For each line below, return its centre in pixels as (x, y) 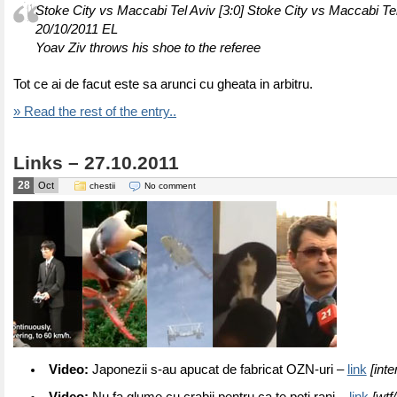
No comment (170, 186)
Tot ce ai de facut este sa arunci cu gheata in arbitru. (163, 84)
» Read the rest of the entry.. (95, 112)
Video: (68, 370)
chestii (102, 186)
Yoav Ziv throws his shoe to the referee (148, 48)
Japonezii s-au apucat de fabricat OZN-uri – (218, 370)
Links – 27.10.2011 (96, 163)
